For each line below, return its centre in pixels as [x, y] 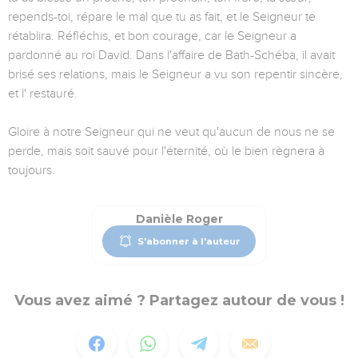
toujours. [32, 171]
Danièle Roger [179, 219]
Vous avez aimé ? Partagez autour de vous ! [179, 301]
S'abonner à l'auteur [189, 241]
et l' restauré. [43, 94]
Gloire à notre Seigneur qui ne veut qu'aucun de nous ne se [171, 132]
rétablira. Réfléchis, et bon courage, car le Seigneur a [152, 36]
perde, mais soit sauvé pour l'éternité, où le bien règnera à [166, 151]
